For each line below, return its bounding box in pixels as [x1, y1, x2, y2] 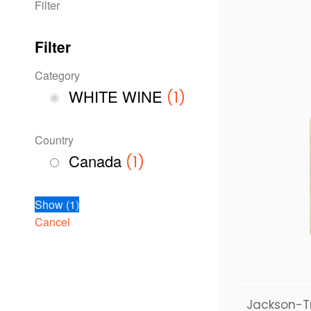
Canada [69, 149, 122, 171]
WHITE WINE [69, 85, 163, 107]
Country [35, 131, 74, 148]
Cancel [35, 214, 70, 230]
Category [35, 67, 80, 83]
